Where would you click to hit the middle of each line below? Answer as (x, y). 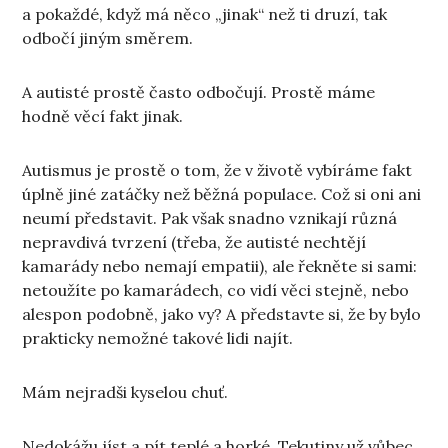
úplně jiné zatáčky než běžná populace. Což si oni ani (222, 194)
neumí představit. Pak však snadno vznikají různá (210, 218)
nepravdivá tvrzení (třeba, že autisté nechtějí (194, 242)
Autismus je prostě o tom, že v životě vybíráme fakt (217, 170)
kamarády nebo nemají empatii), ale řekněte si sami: (220, 266)
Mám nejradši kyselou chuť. (125, 392)
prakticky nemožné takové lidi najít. (158, 338)
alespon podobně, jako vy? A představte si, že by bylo (222, 314)
